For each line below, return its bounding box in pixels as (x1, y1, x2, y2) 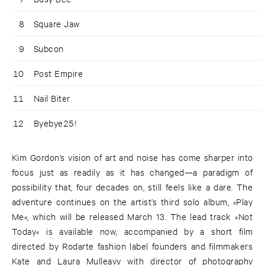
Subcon (34, 43, 64, 54)
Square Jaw (34, 18, 80, 30)
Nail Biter (34, 92, 70, 104)
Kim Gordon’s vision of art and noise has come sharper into (12, 151, 253, 163)
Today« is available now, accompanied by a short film (12, 225, 253, 237)
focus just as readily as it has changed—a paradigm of (12, 166, 253, 178)
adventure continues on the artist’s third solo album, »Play (12, 196, 253, 208)
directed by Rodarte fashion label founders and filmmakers (12, 240, 253, 252)
